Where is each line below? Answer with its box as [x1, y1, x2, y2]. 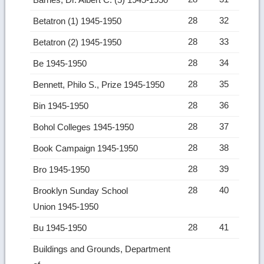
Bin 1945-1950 [33, 100, 91, 111]
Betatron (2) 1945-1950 [33, 37, 124, 47]
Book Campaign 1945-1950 [33, 143, 141, 153]
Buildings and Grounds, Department [33, 243, 171, 254]
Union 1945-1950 [33, 201, 101, 212]
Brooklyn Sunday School [33, 185, 128, 196]
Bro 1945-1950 [33, 164, 93, 174]
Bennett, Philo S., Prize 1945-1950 [33, 79, 167, 90]
